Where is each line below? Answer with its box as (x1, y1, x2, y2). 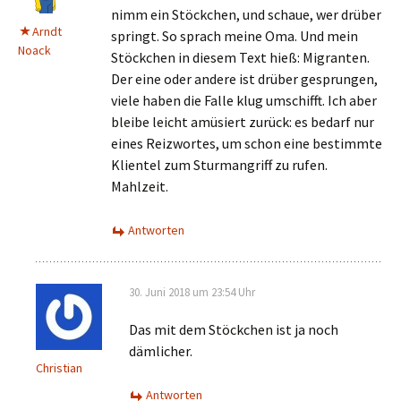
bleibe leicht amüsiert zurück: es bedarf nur (111, 113, 374, 131)
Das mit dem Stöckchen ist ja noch (129, 320, 338, 338)
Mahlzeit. (111, 177, 168, 195)
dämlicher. (129, 342, 192, 360)
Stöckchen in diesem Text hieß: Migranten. (111, 48, 370, 66)
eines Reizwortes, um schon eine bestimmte (111, 134, 382, 152)
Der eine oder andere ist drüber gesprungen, (111, 70, 378, 88)
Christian (36, 360, 82, 376)
